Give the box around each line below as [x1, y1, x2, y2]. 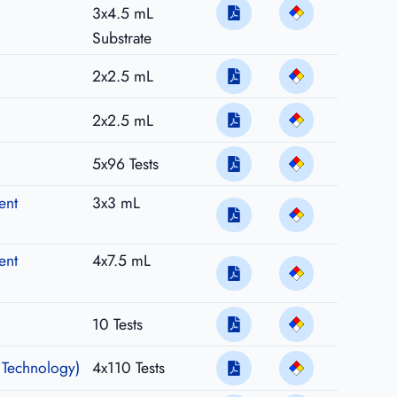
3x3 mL [91, 191, 140, 214]
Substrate [91, 26, 152, 50]
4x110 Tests [91, 356, 165, 380]
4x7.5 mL [91, 249, 151, 273]
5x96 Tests [91, 152, 159, 176]
